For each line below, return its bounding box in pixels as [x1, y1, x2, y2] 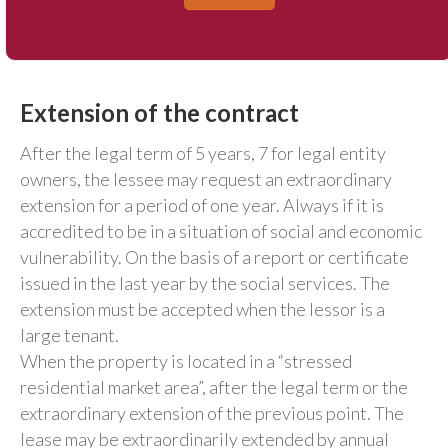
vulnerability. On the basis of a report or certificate [20, 245, 409, 268]
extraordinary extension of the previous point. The [20, 401, 404, 424]
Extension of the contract [20, 97, 299, 127]
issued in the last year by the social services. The [20, 271, 390, 294]
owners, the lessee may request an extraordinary [20, 167, 392, 190]
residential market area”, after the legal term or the [20, 375, 408, 398]
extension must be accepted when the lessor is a [20, 297, 385, 320]
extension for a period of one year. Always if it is [20, 193, 384, 216]
